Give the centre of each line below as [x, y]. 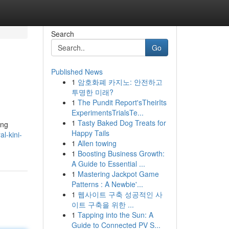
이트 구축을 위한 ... [102, 204]
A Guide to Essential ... [108, 164]
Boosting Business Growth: [121, 153]
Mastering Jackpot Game [118, 174]
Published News [77, 72]
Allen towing [97, 143]
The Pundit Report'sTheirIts [122, 102]
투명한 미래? [92, 92]
